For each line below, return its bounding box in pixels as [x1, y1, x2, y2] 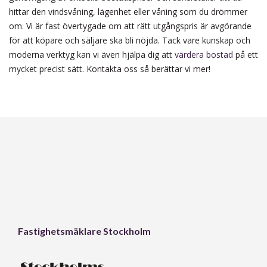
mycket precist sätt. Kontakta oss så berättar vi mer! [9, 63, 210, 74]
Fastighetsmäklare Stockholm [18, 225, 151, 237]
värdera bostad [175, 48, 233, 60]
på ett [233, 48, 258, 60]
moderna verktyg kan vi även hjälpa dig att [9, 48, 175, 60]
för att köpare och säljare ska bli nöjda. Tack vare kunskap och [9, 34, 250, 46]
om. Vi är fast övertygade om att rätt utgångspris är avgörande [9, 20, 252, 32]
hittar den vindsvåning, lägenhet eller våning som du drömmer [9, 5, 247, 17]
